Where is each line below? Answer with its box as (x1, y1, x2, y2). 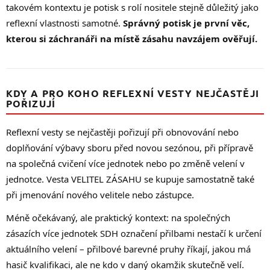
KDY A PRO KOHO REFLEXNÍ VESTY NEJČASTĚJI (6, 86, 259, 99)
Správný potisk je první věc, (123, 16, 250, 29)
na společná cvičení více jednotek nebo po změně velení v (6, 157, 245, 169)
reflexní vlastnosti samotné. (6, 16, 123, 29)
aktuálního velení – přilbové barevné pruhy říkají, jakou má (6, 242, 251, 255)
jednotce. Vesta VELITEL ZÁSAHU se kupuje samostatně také (6, 172, 254, 185)
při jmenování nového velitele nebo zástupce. (6, 188, 194, 201)
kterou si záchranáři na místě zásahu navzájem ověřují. (6, 32, 257, 45)
